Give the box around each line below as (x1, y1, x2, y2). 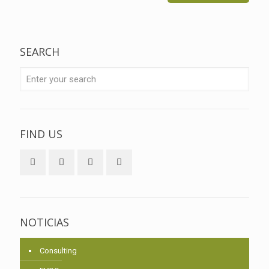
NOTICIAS (20, 214, 69, 229)
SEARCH (20, 44, 59, 59)
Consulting (40, 246, 77, 255)
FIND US (20, 126, 62, 141)
